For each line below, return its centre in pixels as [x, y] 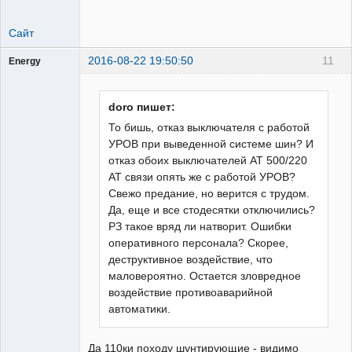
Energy [25, 62]
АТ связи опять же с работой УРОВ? [202, 177]
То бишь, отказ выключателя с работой [209, 128]
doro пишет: [142, 107]
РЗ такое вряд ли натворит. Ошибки [200, 227]
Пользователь [40, 76]
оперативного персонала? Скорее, [199, 243]
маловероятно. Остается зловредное [205, 276]
